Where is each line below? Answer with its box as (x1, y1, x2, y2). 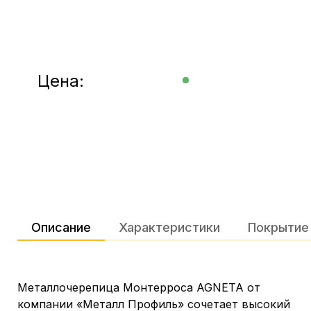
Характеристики (119, 220, 220, 235)
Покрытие (248, 220, 309, 235)
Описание (31, 220, 91, 235)
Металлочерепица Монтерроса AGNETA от (17, 280, 260, 294)
